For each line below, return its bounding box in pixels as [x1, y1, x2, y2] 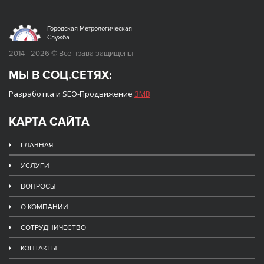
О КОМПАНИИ [21, 203, 68, 212]
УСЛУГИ [21, 161, 49, 171]
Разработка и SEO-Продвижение [9, 88, 134, 100]
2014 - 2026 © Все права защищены [9, 49, 133, 59]
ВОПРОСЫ [21, 182, 55, 192]
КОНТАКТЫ [21, 244, 57, 253]
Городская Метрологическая [47, 25, 132, 33]
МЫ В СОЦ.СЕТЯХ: [9, 68, 112, 83]
